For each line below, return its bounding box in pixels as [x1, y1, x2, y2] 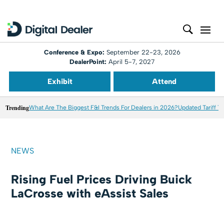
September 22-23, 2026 [106, 48, 180, 56]
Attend [152, 77, 176, 86]
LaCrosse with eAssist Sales [11, 186, 169, 200]
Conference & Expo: [43, 48, 106, 56]
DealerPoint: [69, 58, 106, 65]
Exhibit [47, 77, 72, 86]
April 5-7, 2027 [106, 58, 154, 65]
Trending [5, 103, 29, 112]
